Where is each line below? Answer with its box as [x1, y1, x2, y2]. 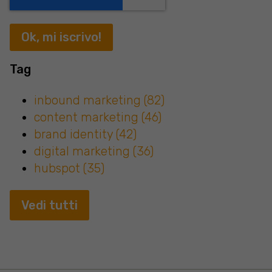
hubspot [34, 160, 83, 175]
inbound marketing [34, 92, 144, 107]
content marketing [34, 109, 141, 124]
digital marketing [34, 143, 133, 158]
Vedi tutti [21, 197, 78, 212]
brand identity [34, 126, 116, 141]
